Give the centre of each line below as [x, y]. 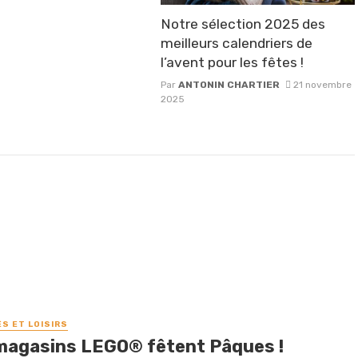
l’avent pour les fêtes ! [232, 62]
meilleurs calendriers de [236, 43]
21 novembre [323, 84]
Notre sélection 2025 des [243, 24]
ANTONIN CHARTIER [229, 84]
